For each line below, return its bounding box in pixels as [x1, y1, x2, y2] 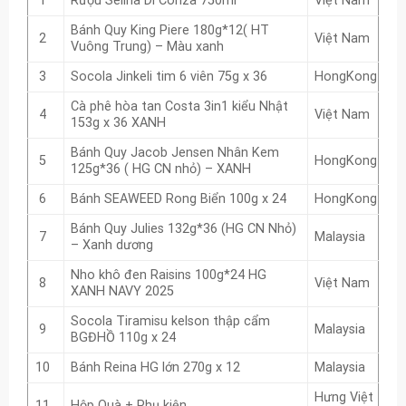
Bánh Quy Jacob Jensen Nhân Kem [70, 145, 279, 161]
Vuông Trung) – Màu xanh [70, 39, 224, 55]
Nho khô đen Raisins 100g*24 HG [70, 267, 266, 284]
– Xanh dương [70, 237, 153, 254]
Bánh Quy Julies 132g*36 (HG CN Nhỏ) [70, 221, 296, 237]
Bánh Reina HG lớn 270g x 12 [70, 360, 240, 376]
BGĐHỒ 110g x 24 [70, 330, 176, 346]
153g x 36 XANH [70, 115, 166, 131]
